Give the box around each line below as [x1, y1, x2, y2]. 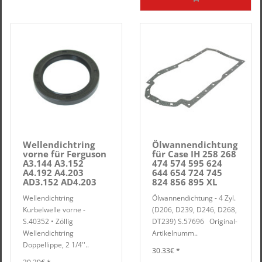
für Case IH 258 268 [152, 148, 236, 160]
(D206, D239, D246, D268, [152, 205, 237, 215]
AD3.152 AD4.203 [23, 176, 96, 188]
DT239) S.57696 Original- [152, 216, 237, 226]
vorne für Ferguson [23, 148, 106, 160]
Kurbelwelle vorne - [23, 205, 85, 215]
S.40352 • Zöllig [23, 216, 73, 226]
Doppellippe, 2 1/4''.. [23, 240, 89, 250]
